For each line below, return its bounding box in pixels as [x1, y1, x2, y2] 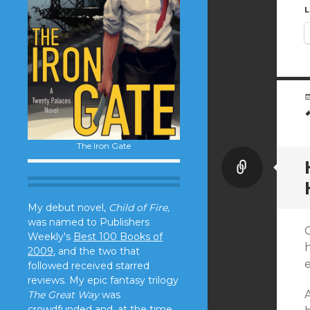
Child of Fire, [109, 201, 170, 214]
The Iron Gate [77, 140, 131, 151]
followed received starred [28, 259, 149, 272]
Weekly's [28, 230, 73, 243]
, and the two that [53, 244, 140, 257]
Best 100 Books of [73, 230, 163, 243]
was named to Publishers [28, 215, 149, 228]
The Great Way [28, 288, 99, 301]
